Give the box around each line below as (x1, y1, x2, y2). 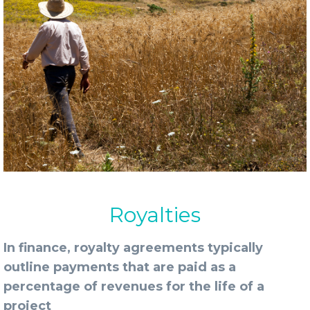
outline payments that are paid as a (3, 259, 236, 275)
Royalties (109, 202, 201, 228)
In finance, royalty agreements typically (3, 240, 263, 255)
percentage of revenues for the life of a (3, 279, 264, 294)
